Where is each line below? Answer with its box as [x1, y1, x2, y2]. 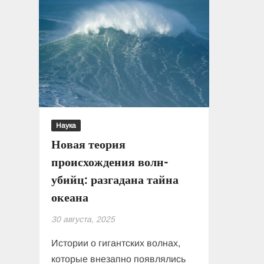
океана [51, 189, 89, 207]
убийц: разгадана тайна [51, 171, 179, 189]
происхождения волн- [51, 154, 169, 171]
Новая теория [51, 136, 126, 154]
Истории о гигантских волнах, [51, 238, 181, 249]
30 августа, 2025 [51, 214, 115, 225]
